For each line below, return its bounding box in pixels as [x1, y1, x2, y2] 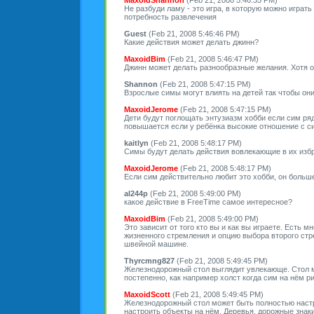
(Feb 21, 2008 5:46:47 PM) [165, 54, 259, 63]
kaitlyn [124, 138, 149, 147]
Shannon [124, 79, 158, 88]
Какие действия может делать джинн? [124, 37, 259, 46]
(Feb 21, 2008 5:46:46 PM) [146, 29, 240, 38]
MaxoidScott [124, 289, 170, 299]
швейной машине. [124, 239, 189, 248]
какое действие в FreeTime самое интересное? [124, 197, 292, 206]
